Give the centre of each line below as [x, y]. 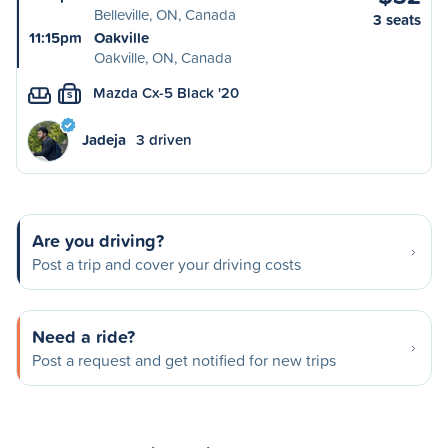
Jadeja [104, 139]
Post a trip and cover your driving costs [166, 264]
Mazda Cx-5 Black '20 [166, 92]
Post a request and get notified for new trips [184, 360]
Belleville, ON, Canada [165, 14]
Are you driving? [98, 240]
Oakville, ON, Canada [163, 57]
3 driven [164, 139]
